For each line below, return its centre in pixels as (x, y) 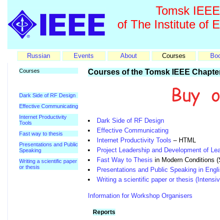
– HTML (184, 140)
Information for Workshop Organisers (140, 196)
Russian (39, 56)
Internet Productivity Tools (134, 140)
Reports (104, 212)
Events (84, 56)
